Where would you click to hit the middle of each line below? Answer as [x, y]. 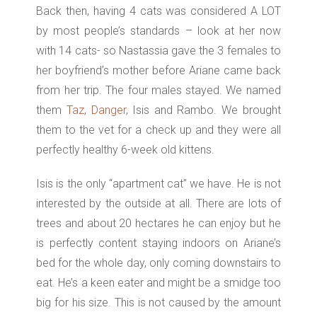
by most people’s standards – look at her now [158, 31]
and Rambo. [183, 110]
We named [253, 91]
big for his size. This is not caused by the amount [158, 303]
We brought [251, 110]
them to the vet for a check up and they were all [158, 130]
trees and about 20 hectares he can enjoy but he [158, 224]
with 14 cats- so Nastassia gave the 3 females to [158, 51]
